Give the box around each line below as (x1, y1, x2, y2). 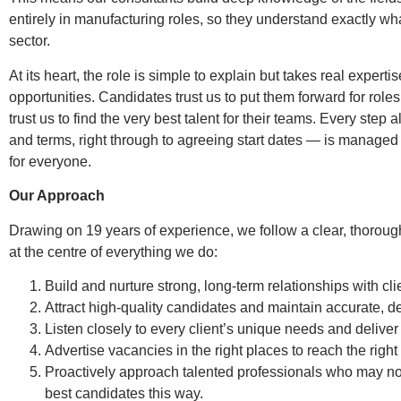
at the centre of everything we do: (9, 243, 218, 260)
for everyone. (9, 153, 91, 169)
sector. (9, 33, 50, 49)
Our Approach (9, 188, 105, 204)
